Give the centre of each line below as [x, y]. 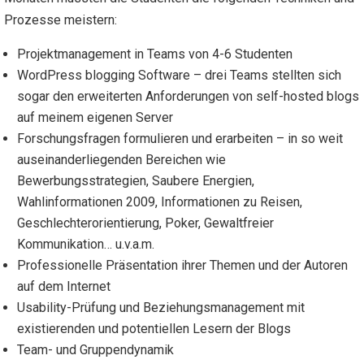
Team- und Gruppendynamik [95, 350]
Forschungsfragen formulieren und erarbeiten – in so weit [180, 139]
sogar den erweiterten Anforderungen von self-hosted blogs [188, 96]
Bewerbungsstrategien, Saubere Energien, [136, 181]
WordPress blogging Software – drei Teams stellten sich [179, 75]
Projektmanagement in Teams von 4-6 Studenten [155, 54]
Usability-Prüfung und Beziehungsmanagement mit [161, 308]
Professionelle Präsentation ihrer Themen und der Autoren [182, 265]
